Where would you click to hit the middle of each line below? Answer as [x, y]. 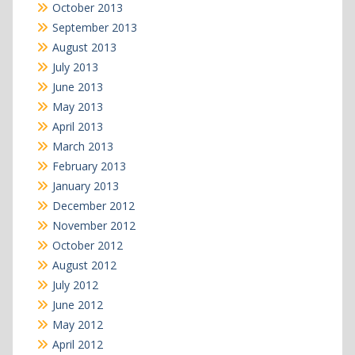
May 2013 [77, 107]
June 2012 [77, 305]
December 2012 [93, 206]
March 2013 [82, 147]
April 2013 [77, 127]
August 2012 [84, 265]
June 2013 [77, 87]
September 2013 [94, 28]
